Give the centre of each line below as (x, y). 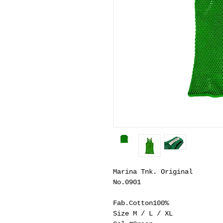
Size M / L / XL (143, 214)
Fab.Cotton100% (141, 203)
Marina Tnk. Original (153, 172)
